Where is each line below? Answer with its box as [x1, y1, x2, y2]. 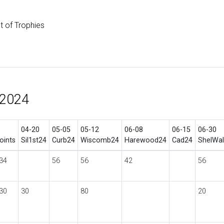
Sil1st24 [20, 136, 46, 144]
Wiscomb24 [80, 136, 119, 144]
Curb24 [51, 136, 75, 144]
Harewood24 [124, 136, 166, 144]
